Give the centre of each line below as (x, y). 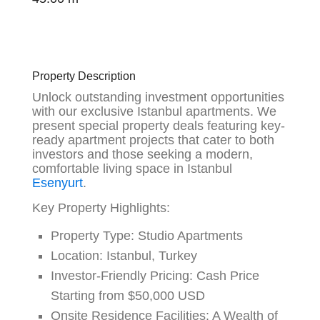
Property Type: (93, 236)
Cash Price (226, 276)
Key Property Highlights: (101, 208)
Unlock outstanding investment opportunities (159, 97)
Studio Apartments (189, 236)
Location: (77, 256)
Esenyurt (58, 183)
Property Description (84, 76)
